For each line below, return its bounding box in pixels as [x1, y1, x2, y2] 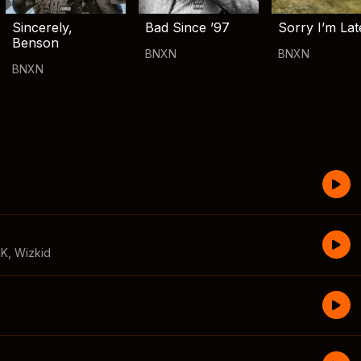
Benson [12, 35, 59, 52]
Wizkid [15, 246, 51, 260]
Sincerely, [12, 19, 73, 36]
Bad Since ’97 [145, 19, 230, 36]
